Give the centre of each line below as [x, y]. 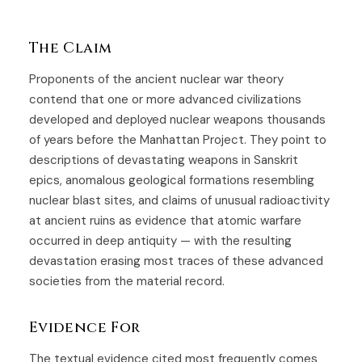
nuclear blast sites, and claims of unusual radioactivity [179, 200]
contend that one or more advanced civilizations [165, 99]
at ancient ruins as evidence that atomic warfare [165, 220]
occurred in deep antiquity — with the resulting [160, 240]
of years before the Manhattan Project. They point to [178, 139]
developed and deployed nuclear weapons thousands [177, 119]
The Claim [71, 48]
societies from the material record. [127, 281]
